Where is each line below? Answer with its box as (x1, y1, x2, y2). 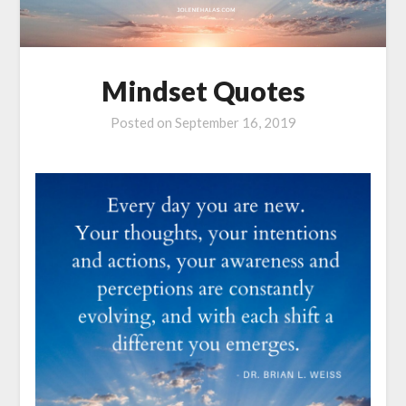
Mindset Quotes (101, 74, 305, 108)
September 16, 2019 (174, 114, 296, 131)
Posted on (110, 114, 175, 131)
